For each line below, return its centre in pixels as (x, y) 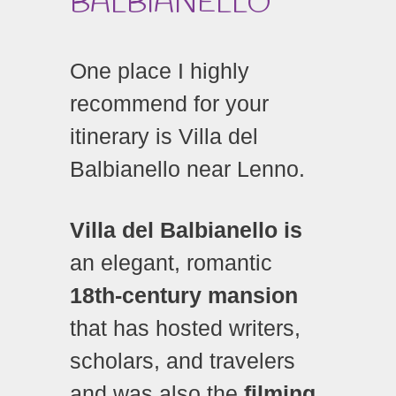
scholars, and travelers (183, 361)
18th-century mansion (184, 296)
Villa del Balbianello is (186, 230)
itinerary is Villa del (164, 136)
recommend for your (169, 103)
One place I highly (160, 70)
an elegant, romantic (171, 263)
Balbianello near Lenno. (187, 168)
